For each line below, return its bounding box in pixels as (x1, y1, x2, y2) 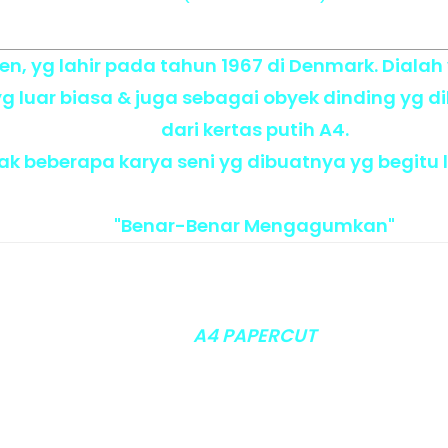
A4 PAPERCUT (193, 323, 316, 348)
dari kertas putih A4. (160, 117, 349, 142)
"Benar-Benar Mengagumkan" (114, 213, 395, 238)
